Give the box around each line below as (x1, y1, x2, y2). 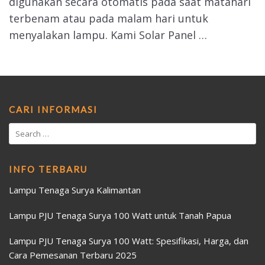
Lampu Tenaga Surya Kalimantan (9, 184, 141, 196)
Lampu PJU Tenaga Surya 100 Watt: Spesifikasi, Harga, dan (9, 235, 248, 247)
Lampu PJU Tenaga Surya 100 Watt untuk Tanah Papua (9, 209, 231, 222)
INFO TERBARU (9, 164, 88, 175)
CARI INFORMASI (9, 104, 98, 115)
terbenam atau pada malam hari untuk (9, 11, 208, 26)
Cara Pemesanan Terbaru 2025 (9, 249, 137, 261)
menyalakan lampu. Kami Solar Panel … (9, 28, 207, 43)
